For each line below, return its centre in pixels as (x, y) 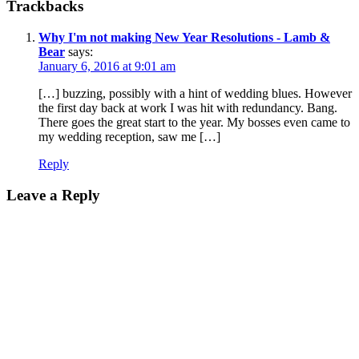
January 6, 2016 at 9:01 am (107, 66)
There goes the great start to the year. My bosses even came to (194, 122)
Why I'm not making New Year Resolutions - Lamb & (184, 37)
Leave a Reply (53, 195)
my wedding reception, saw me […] (129, 137)
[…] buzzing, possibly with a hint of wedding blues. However (195, 93)
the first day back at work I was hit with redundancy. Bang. (188, 108)
